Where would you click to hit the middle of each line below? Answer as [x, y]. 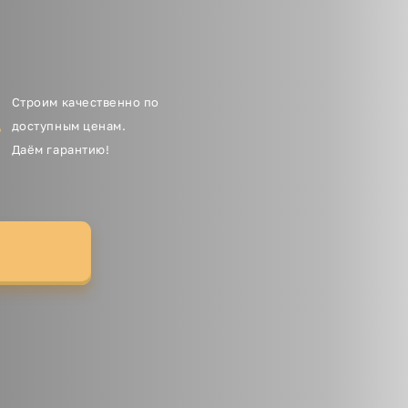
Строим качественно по [85, 102]
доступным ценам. [69, 126]
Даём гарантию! [61, 150]
